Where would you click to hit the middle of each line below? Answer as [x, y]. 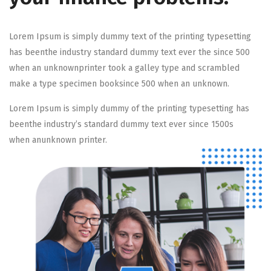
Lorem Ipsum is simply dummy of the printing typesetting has [129, 108]
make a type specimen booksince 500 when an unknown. [119, 83]
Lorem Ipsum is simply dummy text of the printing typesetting [130, 36]
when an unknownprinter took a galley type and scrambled [124, 68]
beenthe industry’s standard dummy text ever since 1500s [121, 124]
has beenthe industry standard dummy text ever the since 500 [129, 52]
